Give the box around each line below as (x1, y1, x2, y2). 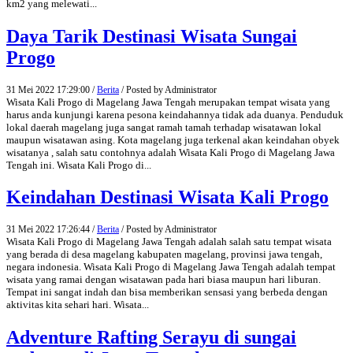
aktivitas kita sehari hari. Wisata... (6, 299, 149, 311)
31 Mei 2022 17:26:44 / (6, 224, 97, 236)
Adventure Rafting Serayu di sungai (6, 327, 296, 348)
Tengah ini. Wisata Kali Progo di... (6, 158, 151, 171)
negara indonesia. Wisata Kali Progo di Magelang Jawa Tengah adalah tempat (6, 261, 336, 273)
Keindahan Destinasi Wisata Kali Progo (6, 187, 329, 208)
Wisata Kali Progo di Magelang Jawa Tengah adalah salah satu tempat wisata (6, 236, 332, 248)
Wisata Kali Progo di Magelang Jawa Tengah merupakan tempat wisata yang (6, 95, 330, 108)
